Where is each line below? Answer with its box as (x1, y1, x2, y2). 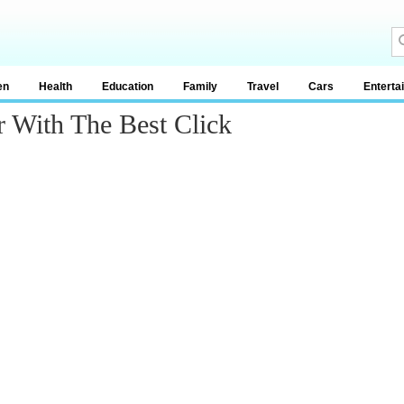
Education (102, 80, 153, 93)
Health (39, 80, 72, 93)
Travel (247, 80, 279, 93)
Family (183, 80, 217, 93)
